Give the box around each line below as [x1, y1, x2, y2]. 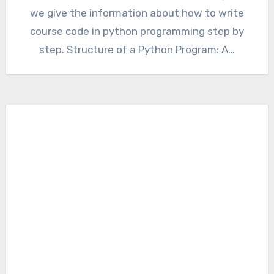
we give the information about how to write [30, 7, 244, 20]
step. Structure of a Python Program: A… [39, 43, 235, 56]
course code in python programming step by [30, 25, 244, 38]
